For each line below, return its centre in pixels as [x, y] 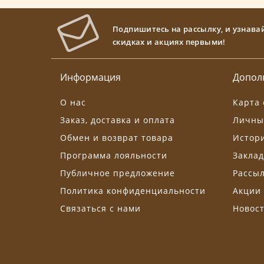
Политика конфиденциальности [133, 191]
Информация [90, 77]
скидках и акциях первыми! [169, 42]
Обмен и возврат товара [117, 138]
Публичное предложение [118, 173]
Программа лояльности [114, 156]
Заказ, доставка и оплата [118, 120]
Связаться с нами [100, 209]
